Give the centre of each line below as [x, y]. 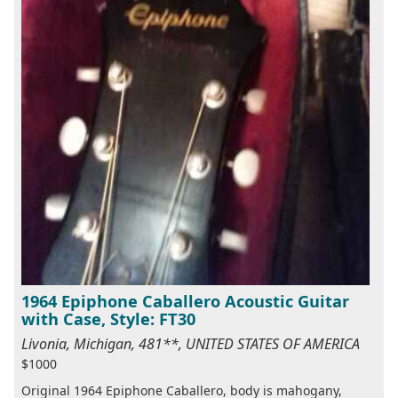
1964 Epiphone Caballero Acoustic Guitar [185, 302]
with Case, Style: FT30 [108, 319]
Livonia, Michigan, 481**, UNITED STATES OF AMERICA [191, 344]
